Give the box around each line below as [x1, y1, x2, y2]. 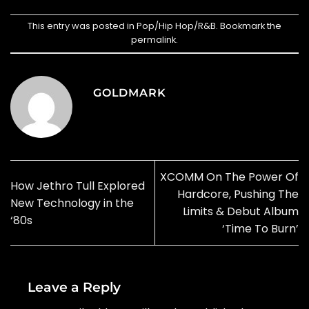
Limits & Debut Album [183, 203, 299, 220]
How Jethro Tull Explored [10, 177, 145, 194]
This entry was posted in [28, 20, 137, 32]
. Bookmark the [216, 20, 281, 32]
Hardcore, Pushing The [177, 186, 299, 203]
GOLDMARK [93, 86, 166, 100]
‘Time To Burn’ [222, 221, 299, 237]
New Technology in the [10, 195, 134, 211]
